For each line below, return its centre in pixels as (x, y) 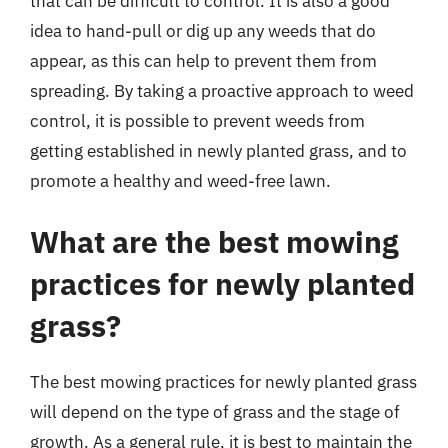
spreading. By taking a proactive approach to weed (222, 90)
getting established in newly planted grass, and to (218, 150)
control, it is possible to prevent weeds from (197, 120)
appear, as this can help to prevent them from (203, 60)
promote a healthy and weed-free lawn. (180, 180)
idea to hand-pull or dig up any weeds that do (203, 30)
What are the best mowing (214, 241)
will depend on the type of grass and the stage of (215, 412)
